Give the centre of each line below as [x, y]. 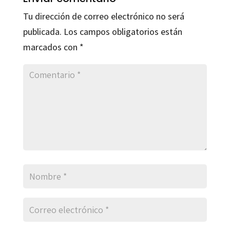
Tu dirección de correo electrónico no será [103, 16]
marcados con [51, 47]
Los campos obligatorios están [123, 32]
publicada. [42, 32]
